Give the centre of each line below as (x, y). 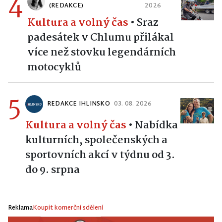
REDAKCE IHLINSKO (79, 104)
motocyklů (54, 67)
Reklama (20, 208)
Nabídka (156, 125)
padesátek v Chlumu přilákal (101, 37)
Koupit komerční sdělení (68, 208)
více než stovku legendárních (102, 52)
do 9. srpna (53, 170)
